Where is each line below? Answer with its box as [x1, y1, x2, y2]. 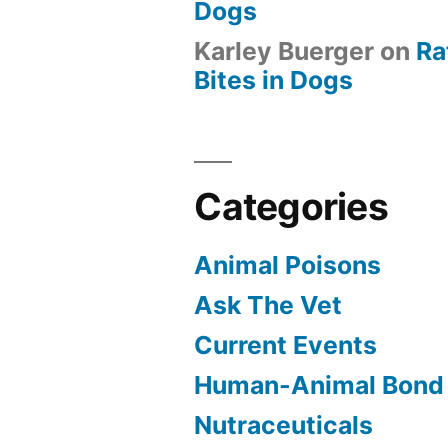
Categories [194, 184, 388, 229]
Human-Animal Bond [194, 370, 445, 400]
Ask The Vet [194, 290, 343, 320]
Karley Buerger [194, 36, 375, 66]
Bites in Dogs [194, 65, 354, 95]
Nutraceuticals [194, 410, 374, 440]
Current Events [194, 330, 378, 360]
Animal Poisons [194, 250, 382, 280]
